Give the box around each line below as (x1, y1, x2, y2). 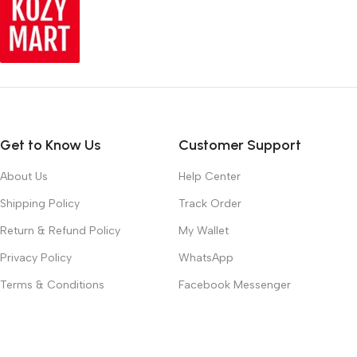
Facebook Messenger (178, 277, 291, 292)
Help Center (178, 169, 241, 183)
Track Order (178, 196, 241, 210)
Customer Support (178, 135, 301, 154)
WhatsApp (178, 250, 233, 265)
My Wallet (178, 223, 229, 237)
